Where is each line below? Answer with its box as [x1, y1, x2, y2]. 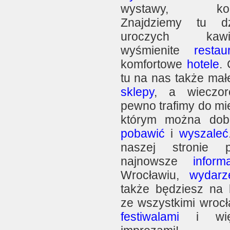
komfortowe [120, 57, 187, 71]
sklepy [120, 85, 154, 99]
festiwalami [120, 210, 179, 223]
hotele [186, 57, 219, 71]
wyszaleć [179, 127, 228, 140]
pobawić [120, 127, 165, 140]
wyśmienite [120, 44, 194, 57]
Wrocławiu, [120, 168, 189, 182]
